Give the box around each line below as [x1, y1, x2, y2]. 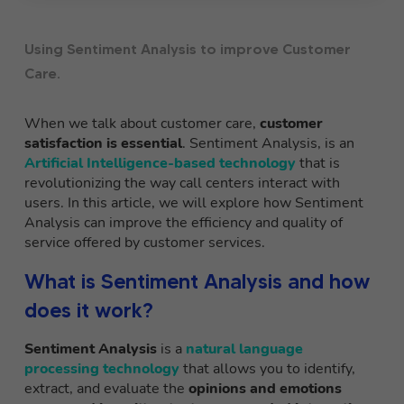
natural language [186, 339, 303, 360]
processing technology [24, 359, 179, 380]
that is [296, 153, 340, 174]
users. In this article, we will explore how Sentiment [24, 193, 363, 214]
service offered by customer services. [24, 233, 265, 253]
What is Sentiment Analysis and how [24, 269, 370, 295]
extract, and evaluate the [24, 379, 188, 399]
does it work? [24, 298, 153, 324]
